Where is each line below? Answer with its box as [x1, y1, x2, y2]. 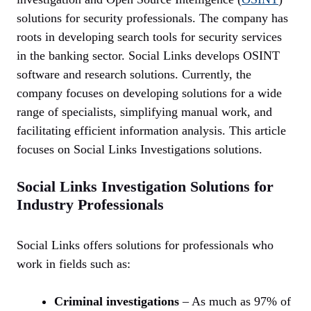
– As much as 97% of [179, 294, 291, 309]
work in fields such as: [17, 257, 131, 271]
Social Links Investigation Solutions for [17, 178, 274, 196]
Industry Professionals [17, 196, 164, 214]
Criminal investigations [54, 294, 179, 309]
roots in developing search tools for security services [17, 30, 282, 44]
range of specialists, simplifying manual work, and [17, 105, 272, 119]
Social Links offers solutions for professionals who [17, 238, 274, 253]
